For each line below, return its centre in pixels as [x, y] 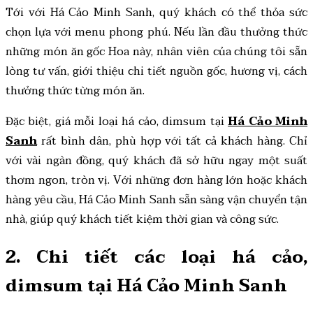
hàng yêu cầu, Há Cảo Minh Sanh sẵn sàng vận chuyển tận [156, 199]
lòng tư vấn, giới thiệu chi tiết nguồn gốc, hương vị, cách [156, 71]
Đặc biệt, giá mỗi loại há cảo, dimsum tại [117, 121]
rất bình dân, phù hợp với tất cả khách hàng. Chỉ [172, 141]
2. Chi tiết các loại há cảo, [156, 257]
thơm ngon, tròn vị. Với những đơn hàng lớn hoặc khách [156, 180]
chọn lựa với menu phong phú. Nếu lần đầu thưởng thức [156, 32]
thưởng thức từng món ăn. [75, 90]
